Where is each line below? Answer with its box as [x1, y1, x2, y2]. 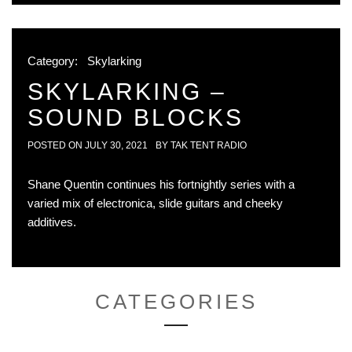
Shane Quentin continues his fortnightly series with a [27, 178, 295, 192]
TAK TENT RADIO [170, 140, 247, 152]
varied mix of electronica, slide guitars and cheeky [27, 196, 283, 211]
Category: [27, 54, 81, 68]
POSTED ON [27, 140, 85, 152]
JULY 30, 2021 [85, 140, 148, 152]
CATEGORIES [94, 290, 258, 314]
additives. [27, 215, 76, 229]
